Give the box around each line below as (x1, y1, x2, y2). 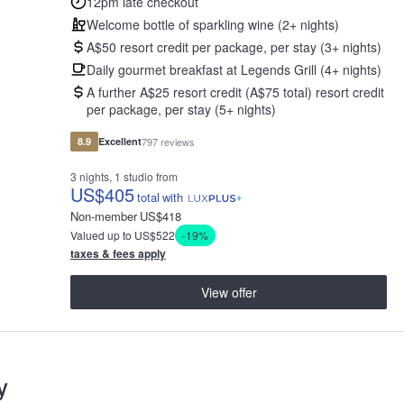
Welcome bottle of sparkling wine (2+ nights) (87, 15, 339, 34)
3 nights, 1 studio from (70, 169, 178, 185)
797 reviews (142, 134, 195, 150)
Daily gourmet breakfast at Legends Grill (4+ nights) (87, 60, 381, 79)
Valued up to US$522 (70, 227, 175, 243)
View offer (200, 283, 257, 302)
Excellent (98, 134, 142, 149)
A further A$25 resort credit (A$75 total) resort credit (87, 83, 384, 102)
